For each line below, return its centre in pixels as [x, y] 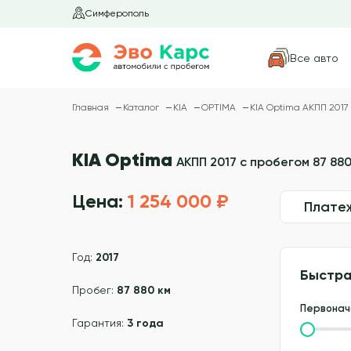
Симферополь [117, 13]
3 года [145, 324]
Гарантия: [100, 323]
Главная [92, 108]
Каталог [142, 108]
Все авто [314, 58]
